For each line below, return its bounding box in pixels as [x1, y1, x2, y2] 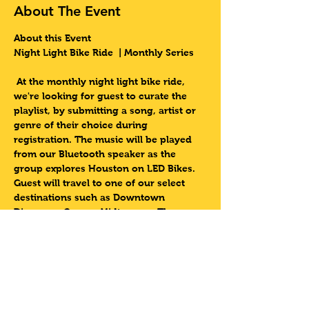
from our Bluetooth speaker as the [14, 148, 179, 160]
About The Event [14, 3, 121, 20]
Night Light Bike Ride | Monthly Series [14, 47, 197, 59]
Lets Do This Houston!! [14, 279, 122, 290]
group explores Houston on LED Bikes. [14, 163, 198, 175]
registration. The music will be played [14, 134, 195, 146]
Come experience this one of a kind [14, 250, 183, 261]
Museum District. [14, 221, 96, 232]
